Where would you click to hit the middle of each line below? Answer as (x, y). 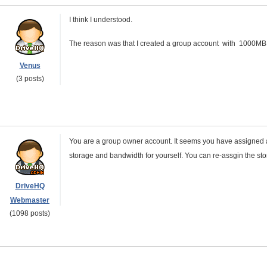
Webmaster (30, 200)
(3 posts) (30, 79)
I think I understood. (101, 20)
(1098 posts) (30, 213)
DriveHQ (30, 186)
